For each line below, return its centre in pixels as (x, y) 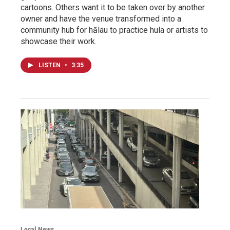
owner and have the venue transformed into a (101, 18)
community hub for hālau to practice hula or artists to (114, 30)
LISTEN (50, 65)
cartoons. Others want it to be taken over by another (113, 7)
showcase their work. (59, 41)
